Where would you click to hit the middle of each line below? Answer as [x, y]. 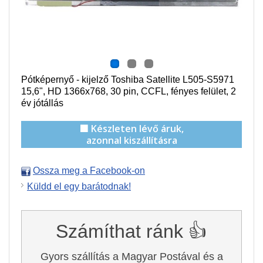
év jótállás [42, 103]
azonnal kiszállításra [131, 140]
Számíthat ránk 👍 [131, 231]
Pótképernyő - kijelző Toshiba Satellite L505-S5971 [128, 80]
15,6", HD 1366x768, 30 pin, [81, 91]
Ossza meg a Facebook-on [89, 171]
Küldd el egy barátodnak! [79, 186]
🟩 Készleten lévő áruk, [131, 129]
